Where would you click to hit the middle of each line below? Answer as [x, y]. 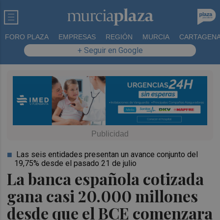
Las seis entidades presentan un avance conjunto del [107, 154]
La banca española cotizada [106, 178]
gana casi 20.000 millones [103, 195]
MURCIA [156, 37]
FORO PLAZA [27, 37]
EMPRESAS [77, 37]
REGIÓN [119, 37]
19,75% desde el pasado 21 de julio [76, 163]
